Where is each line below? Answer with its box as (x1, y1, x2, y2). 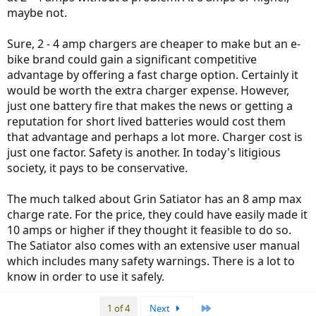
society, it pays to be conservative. (7, 160, 188, 176)
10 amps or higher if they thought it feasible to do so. (7, 222, 291, 238)
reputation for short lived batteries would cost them (7, 114, 286, 130)
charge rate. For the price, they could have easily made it (7, 207, 308, 223)
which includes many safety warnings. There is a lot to (7, 253, 295, 269)
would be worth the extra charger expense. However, (7, 83, 289, 99)
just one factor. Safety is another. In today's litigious (7, 145, 281, 161)
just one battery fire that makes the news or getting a (7, 98, 293, 114)
